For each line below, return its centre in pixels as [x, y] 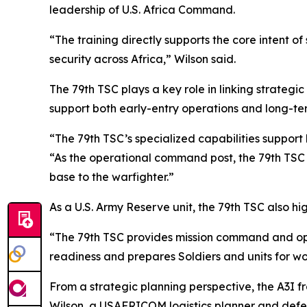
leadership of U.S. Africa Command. [142, 10]
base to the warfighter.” [112, 177]
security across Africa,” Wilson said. [143, 59]
